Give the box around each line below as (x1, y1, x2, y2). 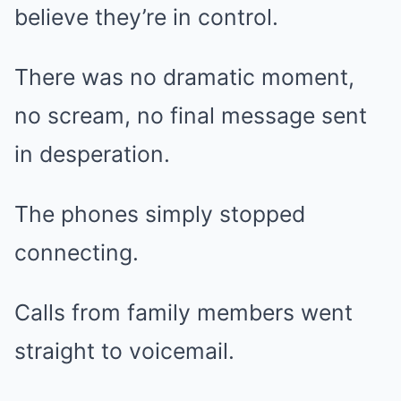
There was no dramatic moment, (14, 64, 354, 91)
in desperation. (14, 141, 170, 168)
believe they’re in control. (14, 4, 278, 31)
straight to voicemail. (14, 337, 235, 365)
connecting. (14, 239, 139, 267)
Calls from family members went (14, 299, 353, 327)
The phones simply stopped (14, 200, 305, 228)
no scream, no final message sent (14, 102, 367, 130)
